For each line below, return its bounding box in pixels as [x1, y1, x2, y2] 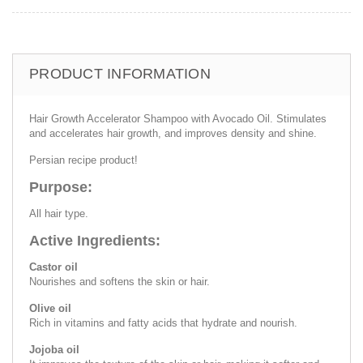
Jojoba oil [29, 343, 79, 356]
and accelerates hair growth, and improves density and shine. [29, 126, 317, 139]
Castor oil [29, 260, 78, 273]
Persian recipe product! [29, 153, 138, 166]
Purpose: [29, 178, 92, 195]
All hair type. [29, 207, 88, 220]
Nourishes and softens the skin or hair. [29, 275, 210, 288]
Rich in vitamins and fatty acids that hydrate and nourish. [29, 316, 297, 329]
